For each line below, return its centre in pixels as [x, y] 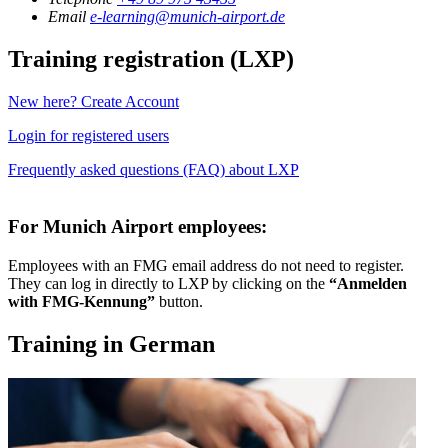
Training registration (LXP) [151, 59]
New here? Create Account [93, 102]
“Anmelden [368, 283]
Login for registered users [88, 136]
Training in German [111, 343]
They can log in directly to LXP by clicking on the [168, 283]
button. [179, 301]
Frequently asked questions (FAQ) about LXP [153, 170]
